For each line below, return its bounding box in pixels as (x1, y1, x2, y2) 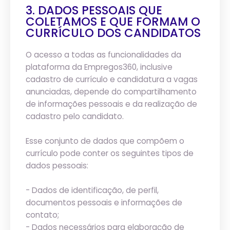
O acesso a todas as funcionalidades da (26, 49, 181, 60)
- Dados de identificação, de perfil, (26, 185, 159, 196)
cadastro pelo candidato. (26, 111, 124, 122)
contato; (26, 209, 59, 220)
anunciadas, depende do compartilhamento (26, 86, 197, 97)
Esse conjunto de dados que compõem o (26, 136, 184, 146)
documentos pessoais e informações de (26, 197, 182, 208)
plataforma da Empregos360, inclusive (26, 62, 172, 72)
